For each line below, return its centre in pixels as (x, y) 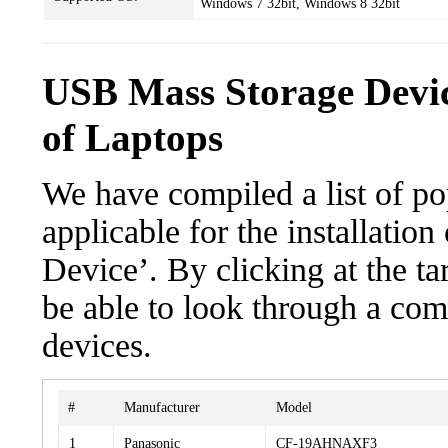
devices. (97, 345)
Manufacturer (162, 407)
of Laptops (132, 138)
